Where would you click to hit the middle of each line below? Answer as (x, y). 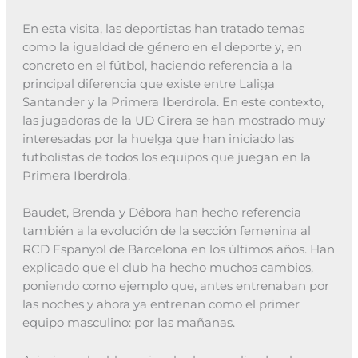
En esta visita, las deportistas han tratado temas (163, 28)
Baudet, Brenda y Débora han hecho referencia (161, 213)
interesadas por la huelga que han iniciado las (158, 139)
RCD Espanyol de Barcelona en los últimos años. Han (178, 250)
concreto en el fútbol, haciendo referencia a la (157, 65)
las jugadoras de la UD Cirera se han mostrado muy (173, 120)
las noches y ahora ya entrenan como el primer (161, 305)
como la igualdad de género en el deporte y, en (162, 47)
